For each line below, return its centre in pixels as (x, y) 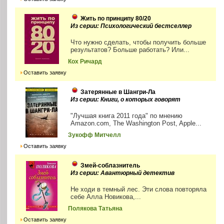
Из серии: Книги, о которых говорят (126, 100)
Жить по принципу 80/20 (116, 19)
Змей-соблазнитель (110, 166)
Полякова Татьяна (95, 209)
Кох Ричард (85, 62)
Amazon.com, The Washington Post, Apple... (136, 123)
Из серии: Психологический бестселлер (131, 26)
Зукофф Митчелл (95, 135)
